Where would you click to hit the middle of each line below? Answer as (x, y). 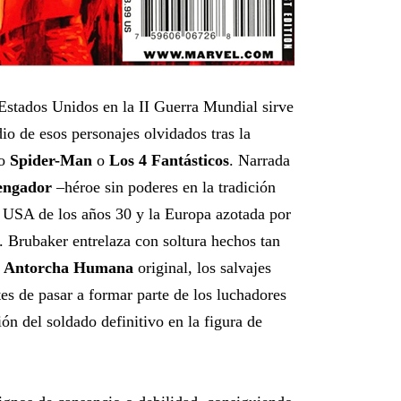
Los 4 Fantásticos (169, 160)
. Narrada (260, 160)
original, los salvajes (202, 268)
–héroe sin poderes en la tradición (164, 187)
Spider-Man (51, 160)
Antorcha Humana (68, 268)
